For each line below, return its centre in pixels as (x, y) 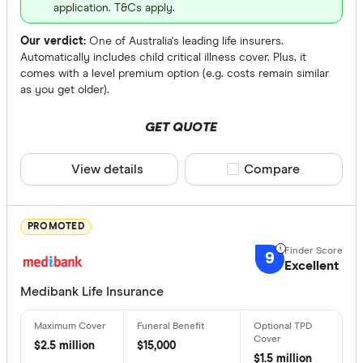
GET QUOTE (181, 127)
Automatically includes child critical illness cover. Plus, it (163, 57)
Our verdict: (53, 41)
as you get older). (65, 90)
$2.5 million (64, 346)
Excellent (311, 265)
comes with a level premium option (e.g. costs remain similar (175, 73)
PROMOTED (56, 227)
